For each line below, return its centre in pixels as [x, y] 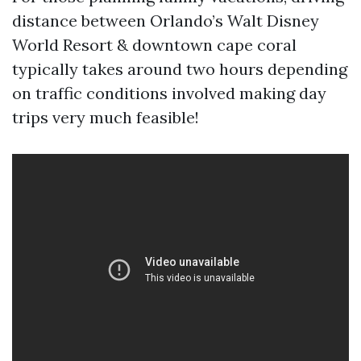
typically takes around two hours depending [180, 69]
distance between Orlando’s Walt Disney [166, 21]
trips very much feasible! [106, 117]
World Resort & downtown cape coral [154, 45]
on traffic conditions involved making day [169, 93]
